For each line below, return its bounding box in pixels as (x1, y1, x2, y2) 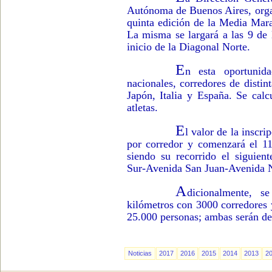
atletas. (126, 101, 158, 114)
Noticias (127, 250, 152, 257)
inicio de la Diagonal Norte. (126, 41, 250, 53)
